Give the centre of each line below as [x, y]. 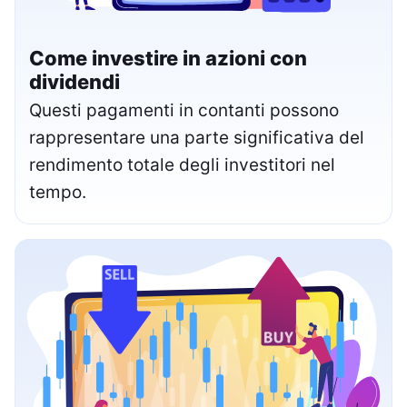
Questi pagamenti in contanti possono [184, 111]
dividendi [74, 82]
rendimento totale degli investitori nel [182, 165]
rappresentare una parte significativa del [197, 138]
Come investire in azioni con [168, 59]
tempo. [58, 193]
